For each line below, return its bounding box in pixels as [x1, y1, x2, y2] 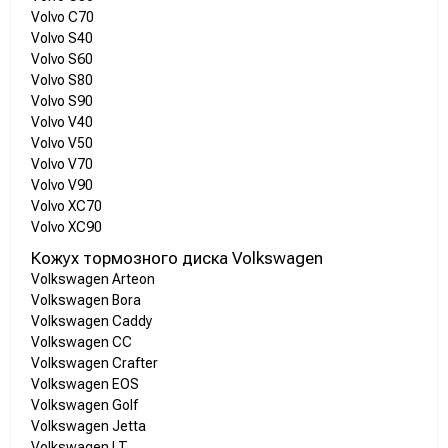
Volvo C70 [31, 9, 94, 26]
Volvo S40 [31, 30, 93, 47]
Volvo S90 [31, 93, 93, 110]
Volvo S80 [31, 72, 93, 89]
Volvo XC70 [31, 198, 102, 215]
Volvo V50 [31, 135, 93, 152]
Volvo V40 [31, 114, 93, 131]
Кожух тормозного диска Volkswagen [31, 248, 323, 269]
